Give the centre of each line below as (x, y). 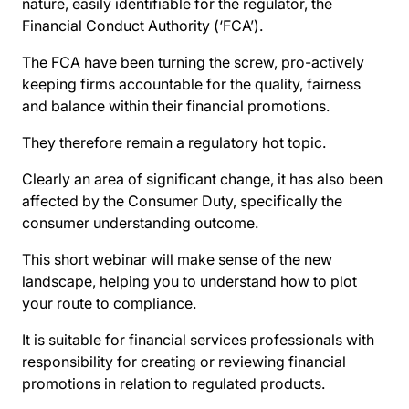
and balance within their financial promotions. (176, 106)
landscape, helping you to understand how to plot (189, 281)
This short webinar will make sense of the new (177, 259)
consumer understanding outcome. (140, 223)
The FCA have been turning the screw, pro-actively (193, 62)
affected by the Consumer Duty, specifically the (182, 201)
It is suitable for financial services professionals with (198, 340)
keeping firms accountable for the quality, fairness (191, 84)
